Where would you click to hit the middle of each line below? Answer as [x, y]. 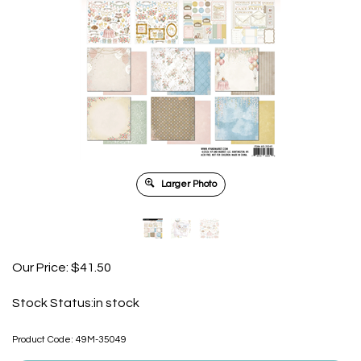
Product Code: [43, 340]
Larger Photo [187, 184]
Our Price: [40, 268]
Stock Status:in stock [76, 303]
